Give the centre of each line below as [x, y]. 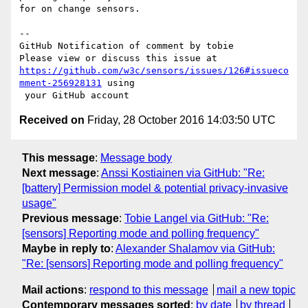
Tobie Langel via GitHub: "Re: [197, 218]
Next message [59, 173]
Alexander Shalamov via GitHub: [195, 248]
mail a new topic [256, 289]
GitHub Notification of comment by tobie [126, 46]
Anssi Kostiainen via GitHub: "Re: [183, 173]
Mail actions [53, 289]
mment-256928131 [60, 83]
